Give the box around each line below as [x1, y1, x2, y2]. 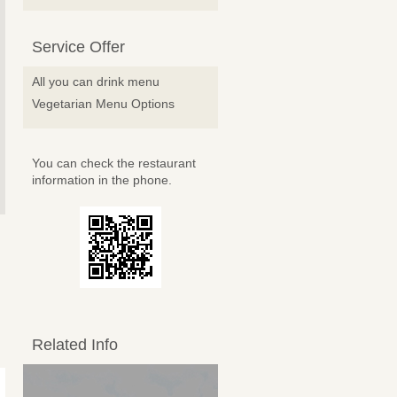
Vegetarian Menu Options [32, 97, 175, 111]
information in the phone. [32, 173, 172, 187]
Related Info [32, 336, 118, 354]
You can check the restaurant [32, 156, 196, 170]
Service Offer [32, 38, 125, 56]
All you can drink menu [32, 74, 160, 89]
